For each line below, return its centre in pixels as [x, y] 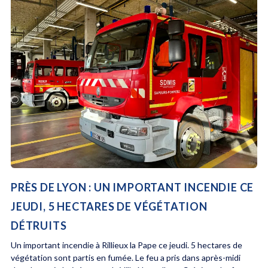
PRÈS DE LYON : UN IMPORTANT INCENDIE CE [132, 187]
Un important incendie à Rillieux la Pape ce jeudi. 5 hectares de [126, 245]
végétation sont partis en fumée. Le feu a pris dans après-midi [125, 257]
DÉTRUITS [39, 225]
